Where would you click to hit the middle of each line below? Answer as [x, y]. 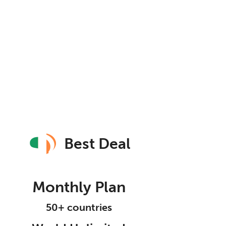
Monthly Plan [79, 187]
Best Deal [97, 144]
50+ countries [79, 207]
